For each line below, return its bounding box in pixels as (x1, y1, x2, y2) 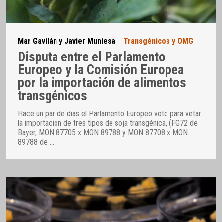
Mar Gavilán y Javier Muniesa (18, 36, 115, 46)
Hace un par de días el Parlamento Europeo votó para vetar (18, 109, 201, 118)
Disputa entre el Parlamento (18, 49, 166, 65)
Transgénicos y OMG (123, 36, 193, 46)
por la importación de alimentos (18, 74, 186, 91)
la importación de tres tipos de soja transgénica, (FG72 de (18, 118, 198, 128)
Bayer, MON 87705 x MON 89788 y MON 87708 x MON (18, 127, 188, 137)
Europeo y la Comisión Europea (18, 61, 184, 78)
